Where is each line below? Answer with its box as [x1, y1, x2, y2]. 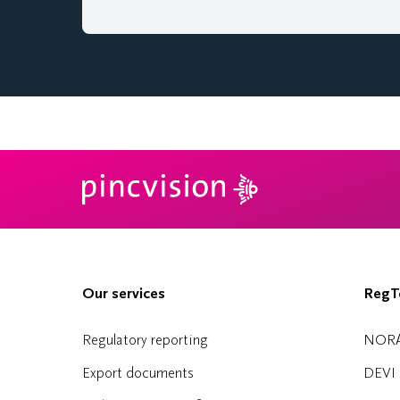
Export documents [82, 364, 194, 381]
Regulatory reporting [82, 331, 208, 348]
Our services [82, 285, 165, 303]
